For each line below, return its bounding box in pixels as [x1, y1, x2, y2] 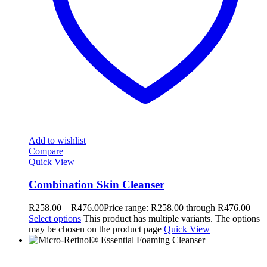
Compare [29, 145, 63, 156]
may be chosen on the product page [29, 224, 164, 234]
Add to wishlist [29, 135, 86, 145]
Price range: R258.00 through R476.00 [104, 203, 250, 213]
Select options [29, 213, 81, 223]
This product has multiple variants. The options [83, 213, 260, 223]
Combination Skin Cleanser [29, 178, 164, 191]
